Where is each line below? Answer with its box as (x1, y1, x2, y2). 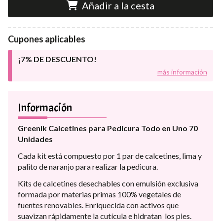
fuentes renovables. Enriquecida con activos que (18, 200, 179, 210)
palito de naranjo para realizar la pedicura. (18, 161, 159, 171)
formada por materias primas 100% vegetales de (18, 189, 181, 199)
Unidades (18, 134, 53, 144)
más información (157, 67, 207, 76)
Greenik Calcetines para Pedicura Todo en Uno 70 (18, 123, 198, 133)
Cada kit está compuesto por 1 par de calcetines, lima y (18, 150, 202, 160)
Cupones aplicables (8, 33, 85, 44)
